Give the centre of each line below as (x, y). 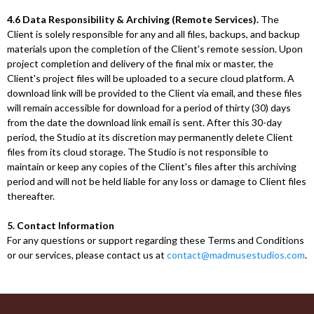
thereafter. (31, 196)
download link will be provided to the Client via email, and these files (155, 93)
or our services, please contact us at (87, 255)
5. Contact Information (61, 225)
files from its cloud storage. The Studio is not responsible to (138, 152)
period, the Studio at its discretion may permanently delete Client (150, 137)
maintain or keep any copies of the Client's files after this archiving (152, 166)
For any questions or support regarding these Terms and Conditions (156, 240)
